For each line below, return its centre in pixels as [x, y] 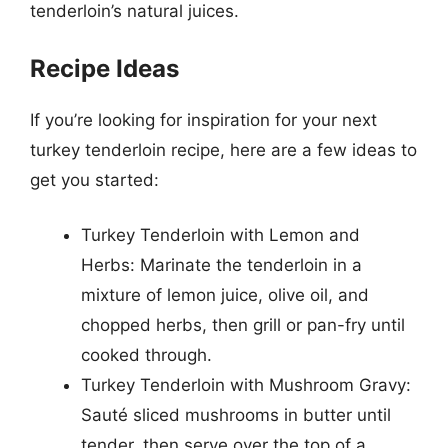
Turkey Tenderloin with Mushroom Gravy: [246, 385]
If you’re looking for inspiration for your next [203, 119]
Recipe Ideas [104, 68]
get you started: [94, 179]
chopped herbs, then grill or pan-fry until [243, 325]
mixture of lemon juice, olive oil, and [225, 295]
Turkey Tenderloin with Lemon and [220, 235]
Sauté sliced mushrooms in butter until [236, 415]
